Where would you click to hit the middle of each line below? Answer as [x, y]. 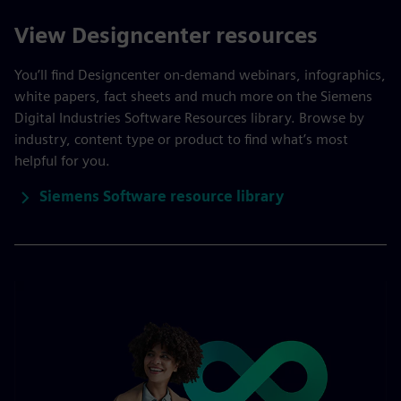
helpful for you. [62, 161]
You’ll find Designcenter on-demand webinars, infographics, [200, 75]
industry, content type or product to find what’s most [181, 139]
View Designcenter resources [166, 35]
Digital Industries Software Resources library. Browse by [189, 118]
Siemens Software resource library [162, 196]
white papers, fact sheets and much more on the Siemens [193, 96]
